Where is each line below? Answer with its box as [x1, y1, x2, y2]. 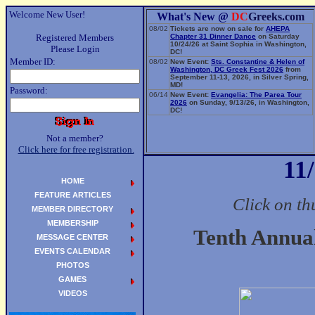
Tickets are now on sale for [170, 25, 266, 32]
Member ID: [10, 56, 56, 67]
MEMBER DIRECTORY [32, 205, 113, 213]
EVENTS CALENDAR [34, 247, 110, 255]
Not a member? [46, 133, 103, 143]
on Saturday [256, 32, 300, 40]
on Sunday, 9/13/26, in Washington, [187, 98, 309, 106]
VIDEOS [58, 289, 87, 297]
